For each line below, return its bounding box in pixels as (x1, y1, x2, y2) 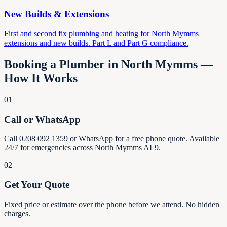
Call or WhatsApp (4, 113, 81, 125)
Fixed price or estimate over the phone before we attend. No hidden (4, 200, 219, 209)
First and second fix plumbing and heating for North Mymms (4, 29, 199, 39)
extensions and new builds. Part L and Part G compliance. (4, 39, 188, 48)
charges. (4, 209, 30, 218)
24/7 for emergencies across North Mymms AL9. (4, 143, 161, 153)
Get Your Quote (4, 179, 69, 191)
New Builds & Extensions (4, 9, 109, 20)
